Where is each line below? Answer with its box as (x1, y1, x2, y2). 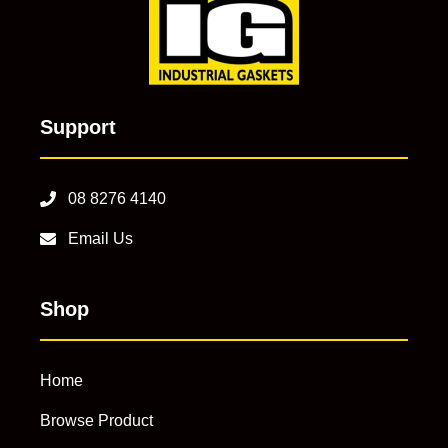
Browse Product (40, 411, 153, 429)
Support (40, 115, 116, 138)
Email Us (68, 229, 133, 247)
